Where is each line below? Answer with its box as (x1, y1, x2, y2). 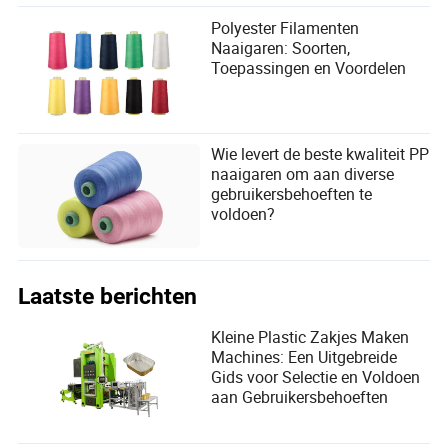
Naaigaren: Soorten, (211, 36, 351, 59)
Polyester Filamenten (211, 16, 360, 39)
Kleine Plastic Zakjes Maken (211, 326, 410, 349)
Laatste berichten (18, 283, 198, 311)
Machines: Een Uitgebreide (211, 346, 398, 369)
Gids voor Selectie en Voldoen (211, 366, 421, 389)
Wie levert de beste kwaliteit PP (211, 143, 430, 166)
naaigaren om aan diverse (211, 163, 395, 186)
